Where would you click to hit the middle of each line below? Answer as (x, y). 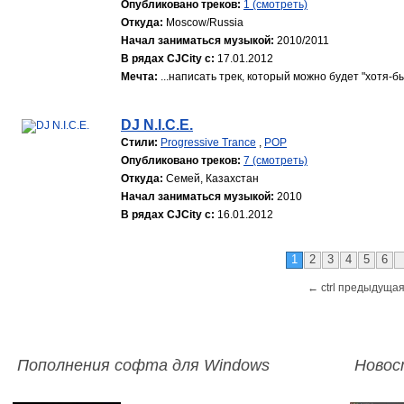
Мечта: (139, 77)
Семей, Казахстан (212, 179)
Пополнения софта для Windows (143, 365)
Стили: (139, 142)
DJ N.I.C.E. (157, 125)
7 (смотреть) (275, 161)
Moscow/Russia (205, 23)
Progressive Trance (208, 142)
